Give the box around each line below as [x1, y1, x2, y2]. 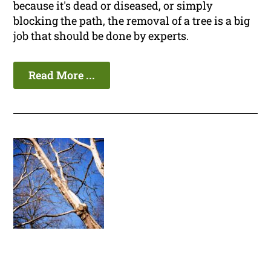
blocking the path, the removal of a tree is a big [13, 13, 250, 28]
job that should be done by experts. [13, 28, 189, 44]
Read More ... [28, 68, 96, 83]
